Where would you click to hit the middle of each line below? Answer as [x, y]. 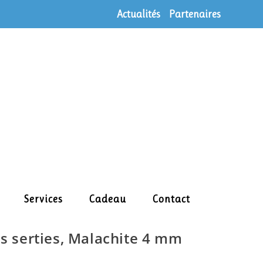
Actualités [139, 14]
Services [43, 199]
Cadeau [107, 199]
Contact [171, 199]
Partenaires [195, 14]
